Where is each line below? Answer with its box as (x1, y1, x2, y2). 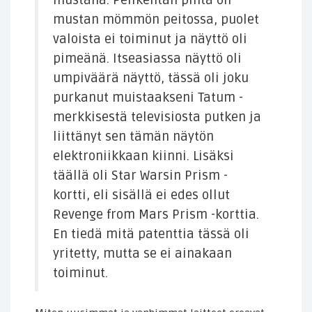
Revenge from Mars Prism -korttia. (53, 207, 259, 224)
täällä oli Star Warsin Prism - (53, 168, 228, 185)
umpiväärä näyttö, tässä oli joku (53, 70, 249, 87)
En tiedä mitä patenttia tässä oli (53, 226, 249, 243)
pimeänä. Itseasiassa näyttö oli (53, 51, 242, 68)
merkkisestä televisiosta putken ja (53, 109, 261, 126)
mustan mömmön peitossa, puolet (53, 12, 259, 29)
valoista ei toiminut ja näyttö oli (53, 31, 247, 48)
